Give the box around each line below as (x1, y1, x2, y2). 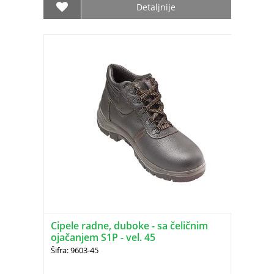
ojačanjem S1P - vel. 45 (50, 231, 155, 245)
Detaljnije (136, 1, 176, 13)
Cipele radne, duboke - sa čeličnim (50, 219, 208, 233)
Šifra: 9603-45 (50, 245, 98, 256)
